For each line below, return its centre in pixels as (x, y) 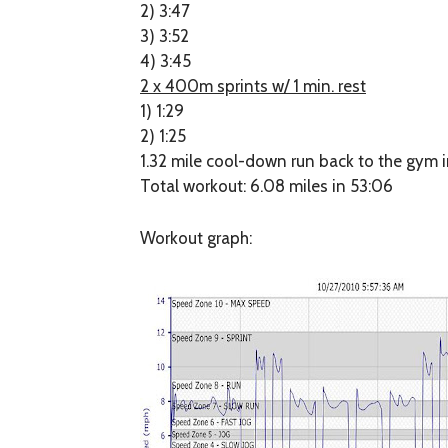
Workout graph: (196, 238)
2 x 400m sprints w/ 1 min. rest (253, 85)
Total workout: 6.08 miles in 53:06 (267, 185)
